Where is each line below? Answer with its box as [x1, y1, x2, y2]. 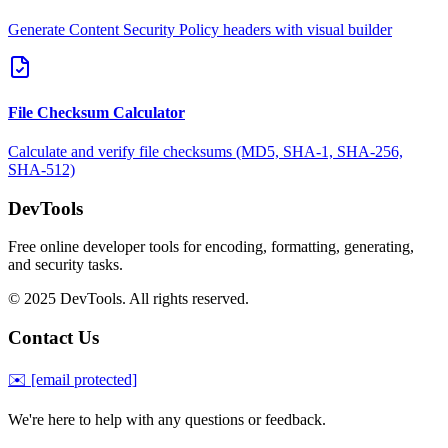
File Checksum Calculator [8, 103, 185, 121]
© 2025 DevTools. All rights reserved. [8, 290, 249, 308]
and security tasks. [8, 256, 123, 274]
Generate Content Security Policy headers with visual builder [8, 20, 392, 38]
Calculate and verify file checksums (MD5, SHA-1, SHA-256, [8, 143, 403, 161]
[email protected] [31, 370, 137, 388]
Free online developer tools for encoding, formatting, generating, [8, 238, 414, 256]
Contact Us [8, 327, 99, 349]
